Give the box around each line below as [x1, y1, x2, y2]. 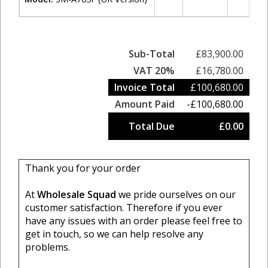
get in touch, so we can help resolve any [25, 227, 203, 240]
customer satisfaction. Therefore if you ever [25, 201, 223, 214]
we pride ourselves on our [116, 188, 236, 201]
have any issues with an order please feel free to [25, 214, 242, 227]
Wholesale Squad [37, 188, 116, 201]
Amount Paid [115, 98, 175, 111]
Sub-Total [129, 47, 175, 60]
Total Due [129, 120, 175, 133]
